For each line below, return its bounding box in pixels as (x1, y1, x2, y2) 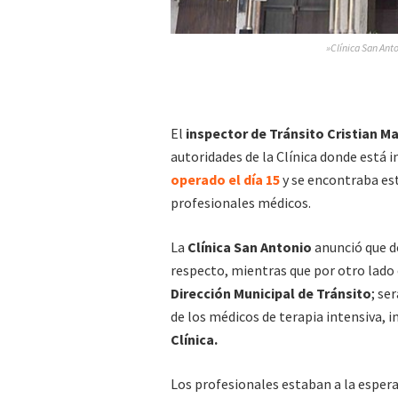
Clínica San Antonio (187, 238, 312, 257)
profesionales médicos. (171, 194, 311, 212)
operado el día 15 (171, 171, 280, 189)
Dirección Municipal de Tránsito (171, 284, 371, 303)
